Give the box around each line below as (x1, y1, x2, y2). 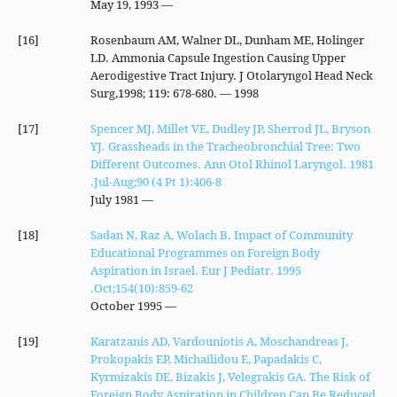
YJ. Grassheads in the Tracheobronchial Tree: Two (90, 138, 361, 154)
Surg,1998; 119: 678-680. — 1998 (90, 85, 259, 101)
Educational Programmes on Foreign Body (90, 245, 320, 261)
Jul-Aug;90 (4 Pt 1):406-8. (93, 174, 222, 190)
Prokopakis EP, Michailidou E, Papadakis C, (90, 351, 322, 367)
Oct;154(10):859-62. (93, 280, 193, 296)
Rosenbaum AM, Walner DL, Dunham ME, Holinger (90, 32, 364, 48)
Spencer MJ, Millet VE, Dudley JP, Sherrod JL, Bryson (90, 121, 370, 136)
